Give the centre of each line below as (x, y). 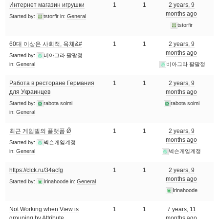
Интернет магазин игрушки (47, 5)
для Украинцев (30, 92)
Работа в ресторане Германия (52, 83)
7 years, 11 (181, 209)
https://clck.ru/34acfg (36, 170)
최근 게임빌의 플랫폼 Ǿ (40, 131)
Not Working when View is (44, 209)
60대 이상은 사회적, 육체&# (46, 44)
